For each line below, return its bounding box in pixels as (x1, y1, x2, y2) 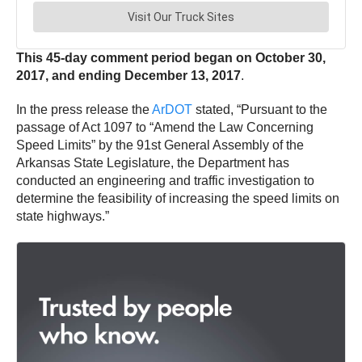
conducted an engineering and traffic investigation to (16, 174, 314, 188)
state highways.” (16, 209, 109, 224)
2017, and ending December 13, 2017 (16, 69, 241, 83)
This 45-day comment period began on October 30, (16, 51, 326, 65)
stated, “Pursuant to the (192, 103, 327, 117)
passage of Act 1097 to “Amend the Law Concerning (16, 120, 314, 135)
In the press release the (16, 103, 152, 117)
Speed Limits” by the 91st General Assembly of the (16, 138, 304, 153)
